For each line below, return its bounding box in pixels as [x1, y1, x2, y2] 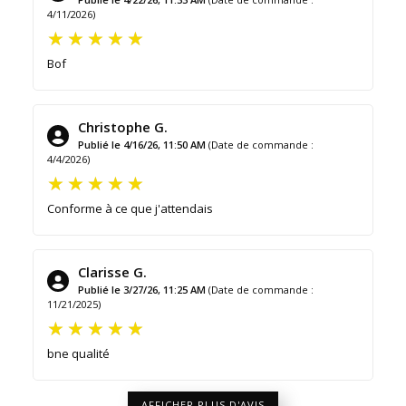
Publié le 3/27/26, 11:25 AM [78, 282, 206, 296]
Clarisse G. [78, 262, 147, 281]
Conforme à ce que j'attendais [47, 199, 213, 217]
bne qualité [47, 344, 110, 362]
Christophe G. [78, 117, 168, 136]
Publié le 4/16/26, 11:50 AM [78, 137, 206, 151]
